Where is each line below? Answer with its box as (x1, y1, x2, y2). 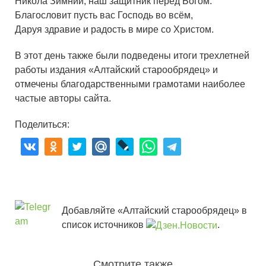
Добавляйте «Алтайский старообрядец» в (61, 205, 247, 216)
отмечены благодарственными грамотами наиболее (15, 79, 245, 90)
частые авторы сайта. (15, 93, 111, 104)
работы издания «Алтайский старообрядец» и (15, 65, 218, 75)
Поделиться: (15, 119, 69, 130)
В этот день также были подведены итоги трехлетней (15, 50, 249, 61)
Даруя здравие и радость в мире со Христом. (15, 24, 214, 35)
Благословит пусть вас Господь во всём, (15, 10, 193, 21)
